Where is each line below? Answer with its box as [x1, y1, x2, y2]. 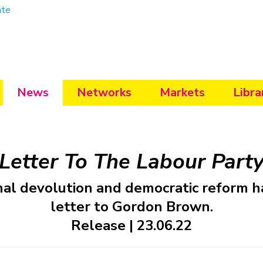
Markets [159, 85, 205, 101]
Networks [76, 85, 131, 101]
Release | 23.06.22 [71, 216, 192, 235]
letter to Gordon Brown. [50, 197, 213, 217]
